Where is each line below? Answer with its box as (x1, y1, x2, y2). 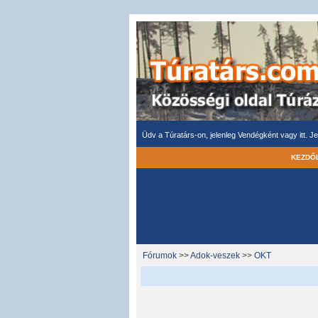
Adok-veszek (190, 251, 240, 261)
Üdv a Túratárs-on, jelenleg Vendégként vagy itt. (142, 131, 309, 139)
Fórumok (143, 251, 177, 261)
